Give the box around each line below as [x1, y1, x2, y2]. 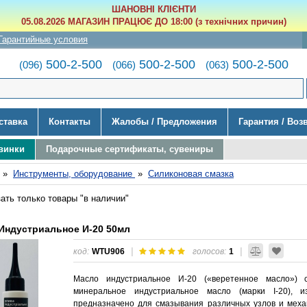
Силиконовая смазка [148, 168, 234, 179]
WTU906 [92, 246, 125, 256]
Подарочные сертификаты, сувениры [46, 143, 213, 154]
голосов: [193, 246, 226, 256]
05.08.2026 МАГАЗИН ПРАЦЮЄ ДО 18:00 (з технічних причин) [21, 16, 286, 27]
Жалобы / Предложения [112, 116, 217, 127]
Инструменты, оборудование [13, 168, 135, 179]
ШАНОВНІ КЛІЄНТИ [111, 4, 196, 14]
